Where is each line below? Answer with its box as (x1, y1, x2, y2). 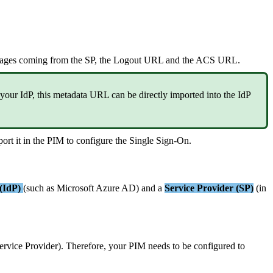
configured (194, 241, 235, 252)
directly (139, 90, 168, 101)
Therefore (66, 241, 104, 252)
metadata (53, 90, 87, 101)
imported (170, 90, 204, 101)
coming (19, 55, 48, 66)
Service (165, 182, 194, 193)
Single (129, 135, 154, 146)
